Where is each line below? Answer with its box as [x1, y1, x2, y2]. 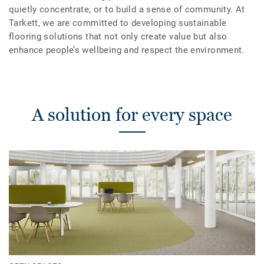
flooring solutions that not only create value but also [9, 31, 227, 42]
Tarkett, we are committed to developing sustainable [9, 17, 227, 28]
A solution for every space [32, 104, 232, 125]
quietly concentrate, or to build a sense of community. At [9, 4, 245, 15]
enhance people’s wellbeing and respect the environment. [9, 44, 245, 55]
